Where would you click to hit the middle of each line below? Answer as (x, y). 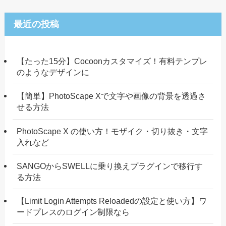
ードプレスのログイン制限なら (73, 212)
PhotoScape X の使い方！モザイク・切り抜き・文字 (112, 131)
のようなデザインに (53, 72)
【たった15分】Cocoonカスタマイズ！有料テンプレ (112, 61)
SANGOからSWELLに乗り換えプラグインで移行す (110, 166)
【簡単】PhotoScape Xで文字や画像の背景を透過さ (111, 96)
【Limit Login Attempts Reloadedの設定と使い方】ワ (112, 201)
